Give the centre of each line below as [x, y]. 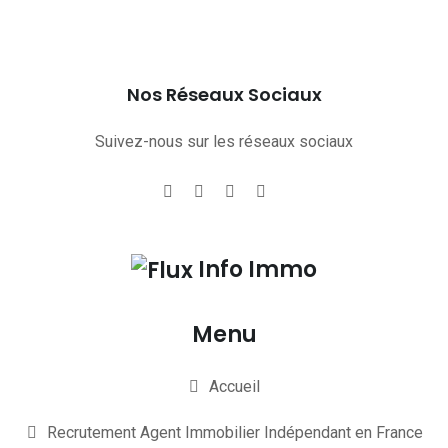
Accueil [234, 386]
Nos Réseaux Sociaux [224, 94]
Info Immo [257, 269]
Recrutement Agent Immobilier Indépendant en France [234, 432]
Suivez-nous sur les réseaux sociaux [224, 141]
